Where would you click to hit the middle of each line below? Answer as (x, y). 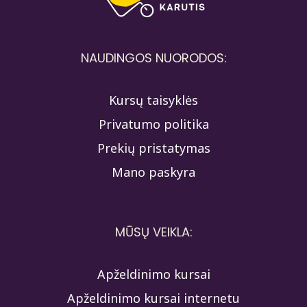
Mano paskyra (153, 172)
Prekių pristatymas (153, 148)
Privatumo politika (153, 124)
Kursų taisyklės (153, 100)
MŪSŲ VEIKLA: (153, 232)
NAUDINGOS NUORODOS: (153, 58)
